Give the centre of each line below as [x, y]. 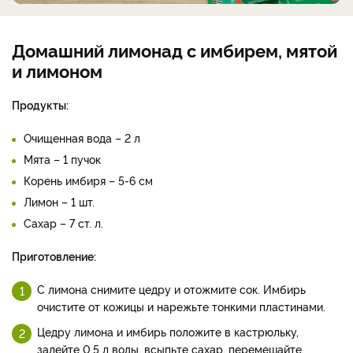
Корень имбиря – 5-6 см [88, 289]
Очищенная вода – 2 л [82, 247]
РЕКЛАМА [37, 13]
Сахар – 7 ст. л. [63, 332]
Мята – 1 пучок [62, 268]
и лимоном [57, 179]
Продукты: [40, 214]
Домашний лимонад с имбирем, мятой [175, 159]
